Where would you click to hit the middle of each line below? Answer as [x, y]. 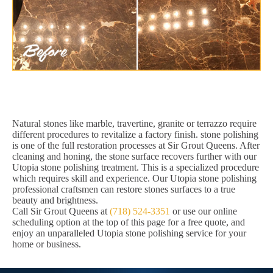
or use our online [204, 211]
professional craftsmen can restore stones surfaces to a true [124, 190]
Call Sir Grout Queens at [61, 211]
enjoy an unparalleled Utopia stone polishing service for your [129, 233]
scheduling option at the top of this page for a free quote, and [129, 222]
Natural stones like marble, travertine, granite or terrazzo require [134, 124]
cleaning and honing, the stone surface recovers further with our [134, 157]
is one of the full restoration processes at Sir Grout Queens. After [136, 146]
